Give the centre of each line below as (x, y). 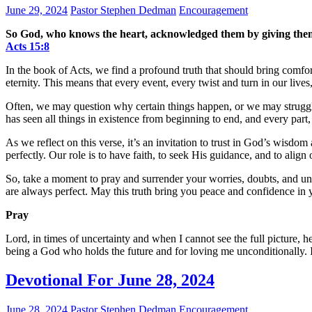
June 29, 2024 (37, 10)
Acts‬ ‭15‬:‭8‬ (28, 46)
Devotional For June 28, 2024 (110, 280)
